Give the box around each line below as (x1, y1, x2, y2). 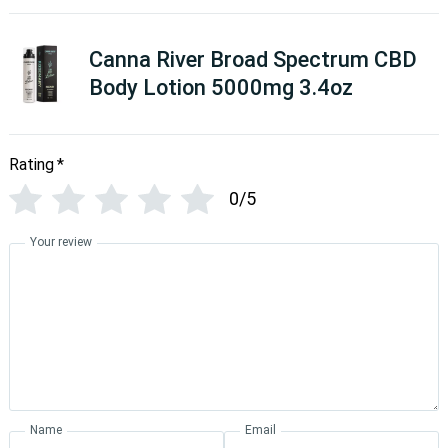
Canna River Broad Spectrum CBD (88, 47, 417, 73)
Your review (29, 235, 92, 250)
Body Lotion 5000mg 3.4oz (88, 75, 353, 101)
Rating (8, 155, 54, 175)
